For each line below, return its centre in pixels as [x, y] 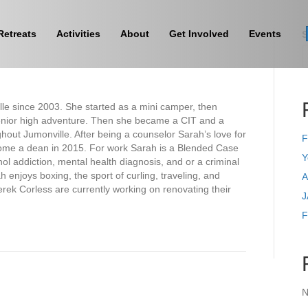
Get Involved [199, 34]
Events [265, 34]
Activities [79, 34]
